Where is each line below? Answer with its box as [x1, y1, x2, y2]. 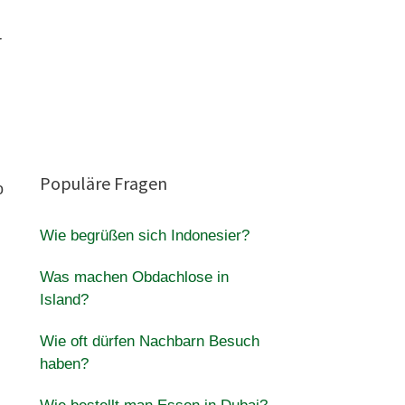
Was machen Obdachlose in [39, 268, 229, 286]
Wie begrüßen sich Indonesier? [39, 227, 250, 244]
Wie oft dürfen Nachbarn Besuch [39, 333, 259, 350]
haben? [39, 355, 89, 372]
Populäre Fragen [39, 172, 167, 194]
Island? [39, 291, 89, 308]
